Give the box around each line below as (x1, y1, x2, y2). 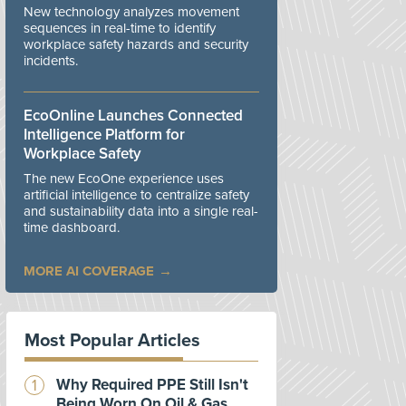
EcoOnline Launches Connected (24, 105, 243, 125)
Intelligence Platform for (24, 124, 185, 144)
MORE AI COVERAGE (24, 262, 154, 279)
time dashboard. (24, 218, 120, 236)
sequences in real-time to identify (24, 19, 216, 36)
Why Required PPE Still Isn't (56, 374, 248, 394)
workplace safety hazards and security (24, 35, 248, 53)
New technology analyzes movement (24, 3, 239, 20)
